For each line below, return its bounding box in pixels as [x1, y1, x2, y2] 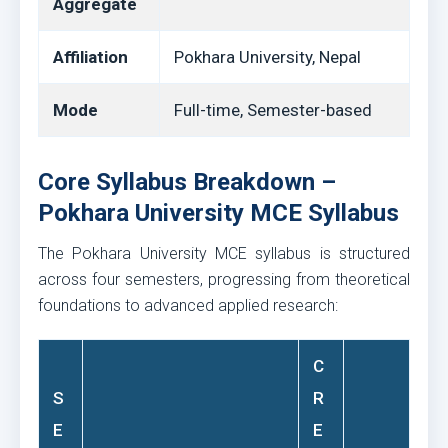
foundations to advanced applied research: [38, 296, 338, 315]
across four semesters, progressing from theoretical [38, 270, 410, 289]
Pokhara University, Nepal [174, 47, 361, 67]
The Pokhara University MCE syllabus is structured [38, 244, 410, 263]
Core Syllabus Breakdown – [38, 168, 336, 196]
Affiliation [53, 47, 128, 67]
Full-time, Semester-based [174, 100, 372, 120]
